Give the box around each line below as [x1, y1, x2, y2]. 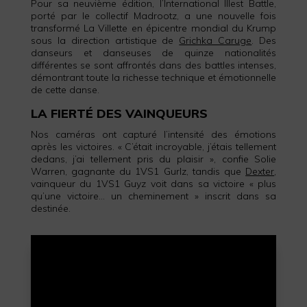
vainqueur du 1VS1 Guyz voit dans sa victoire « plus [30, 177, 277, 190]
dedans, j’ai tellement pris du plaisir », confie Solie [30, 152, 277, 165]
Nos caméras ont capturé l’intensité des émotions [30, 127, 277, 140]
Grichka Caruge [179, 34, 252, 47]
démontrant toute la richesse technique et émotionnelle [30, 71, 277, 84]
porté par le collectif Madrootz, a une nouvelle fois [30, 9, 277, 22]
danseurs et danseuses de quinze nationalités [30, 46, 277, 59]
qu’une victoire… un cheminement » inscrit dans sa [30, 189, 277, 202]
